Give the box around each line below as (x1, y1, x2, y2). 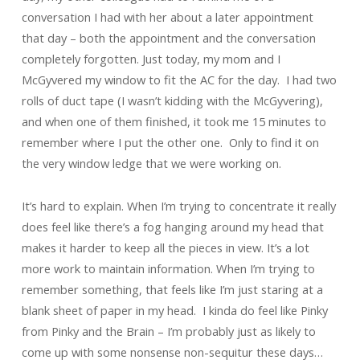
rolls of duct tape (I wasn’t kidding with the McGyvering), (21, 92, 323, 108)
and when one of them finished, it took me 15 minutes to (21, 113, 326, 129)
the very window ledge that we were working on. (21, 155, 281, 171)
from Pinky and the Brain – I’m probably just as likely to (21, 323, 316, 339)
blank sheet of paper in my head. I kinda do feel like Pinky (21, 302, 328, 318)
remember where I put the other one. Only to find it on (21, 134, 319, 150)
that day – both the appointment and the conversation (21, 30, 316, 46)
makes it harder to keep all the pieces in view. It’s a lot (21, 239, 309, 256)
